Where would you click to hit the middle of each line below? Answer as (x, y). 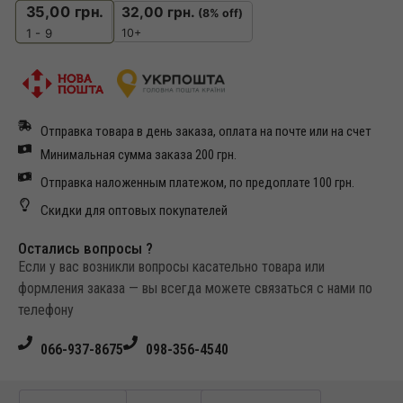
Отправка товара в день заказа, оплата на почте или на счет (206, 132)
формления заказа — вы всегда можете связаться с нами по (195, 289)
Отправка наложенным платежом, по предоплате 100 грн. (197, 183)
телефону (46, 310)
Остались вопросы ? (85, 249)
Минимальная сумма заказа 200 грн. (139, 155)
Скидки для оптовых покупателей (134, 211)
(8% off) (220, 13)
